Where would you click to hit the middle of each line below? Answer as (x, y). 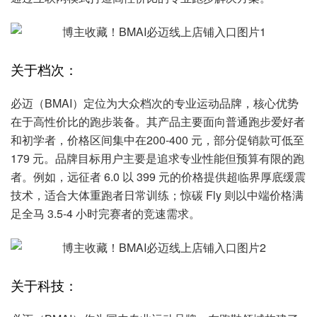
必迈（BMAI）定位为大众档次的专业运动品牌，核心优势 (155, 103)
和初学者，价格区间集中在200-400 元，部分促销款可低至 (157, 140)
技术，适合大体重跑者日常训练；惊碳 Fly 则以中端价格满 (157, 195)
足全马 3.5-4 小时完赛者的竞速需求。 (105, 214)
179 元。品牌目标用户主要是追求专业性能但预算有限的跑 (157, 158)
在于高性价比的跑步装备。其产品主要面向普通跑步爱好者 (158, 122)
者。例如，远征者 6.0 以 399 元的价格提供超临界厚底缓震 (158, 177)
